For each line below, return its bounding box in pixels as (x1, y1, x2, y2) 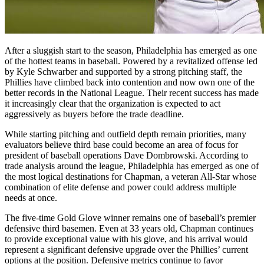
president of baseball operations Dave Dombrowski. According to (5, 150, 248, 161)
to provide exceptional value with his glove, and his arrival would (5, 234, 247, 245)
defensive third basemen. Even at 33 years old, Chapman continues (5, 223, 253, 234)
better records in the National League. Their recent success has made (5, 88, 259, 98)
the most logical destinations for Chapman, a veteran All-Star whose (5, 171, 256, 182)
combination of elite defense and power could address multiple (5, 182, 236, 193)
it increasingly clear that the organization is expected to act (5, 98, 220, 109)
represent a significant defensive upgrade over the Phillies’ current (5, 245, 248, 255)
